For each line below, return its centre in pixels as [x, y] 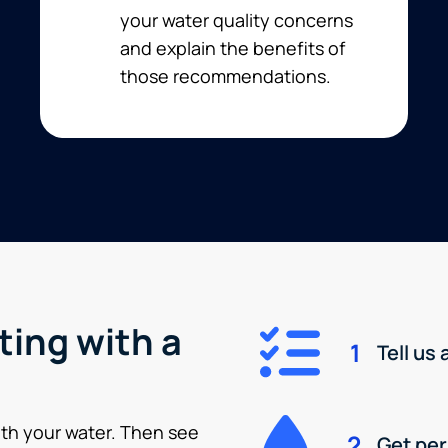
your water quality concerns [236, 20]
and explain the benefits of [232, 48]
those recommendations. [225, 76]
